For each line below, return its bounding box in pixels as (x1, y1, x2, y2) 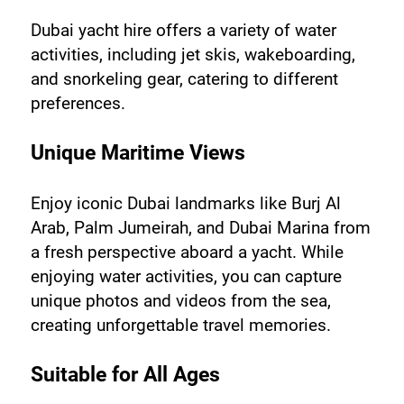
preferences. (30, 93, 125, 115)
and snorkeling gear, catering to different (30, 69, 338, 90)
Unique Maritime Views (30, 141, 245, 166)
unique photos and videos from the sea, (30, 290, 331, 312)
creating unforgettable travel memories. (30, 315, 331, 336)
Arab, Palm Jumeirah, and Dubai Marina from (30, 217, 371, 239)
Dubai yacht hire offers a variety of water (30, 20, 336, 41)
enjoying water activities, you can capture (30, 266, 342, 288)
